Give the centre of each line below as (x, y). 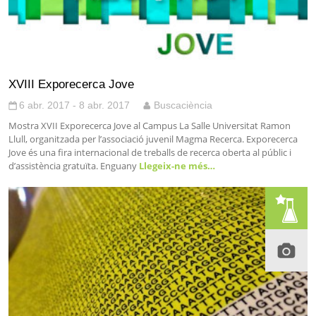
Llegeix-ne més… (176, 165)
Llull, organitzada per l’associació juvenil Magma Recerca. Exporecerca (153, 139)
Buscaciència (183, 105)
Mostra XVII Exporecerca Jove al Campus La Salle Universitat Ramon (150, 125)
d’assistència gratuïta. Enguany (73, 165)
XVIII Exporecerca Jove (71, 84)
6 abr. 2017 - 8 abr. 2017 (74, 105)
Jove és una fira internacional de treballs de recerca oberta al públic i (150, 152)
